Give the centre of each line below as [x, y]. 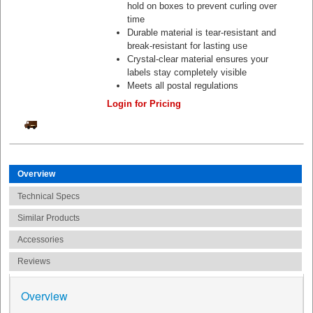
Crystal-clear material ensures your [198, 59]
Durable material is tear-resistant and [202, 32]
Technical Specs [49, 196]
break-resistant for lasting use [188, 46]
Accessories [41, 240]
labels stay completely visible [187, 72]
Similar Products [49, 218]
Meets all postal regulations [183, 86]
